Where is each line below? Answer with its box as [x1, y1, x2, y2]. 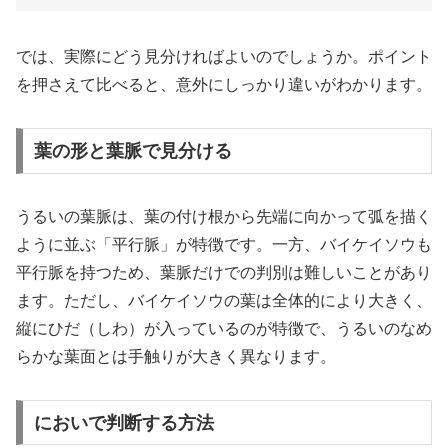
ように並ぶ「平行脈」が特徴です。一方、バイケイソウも [16, 236, 432, 253]
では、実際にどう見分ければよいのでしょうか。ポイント [16, 48, 432, 66]
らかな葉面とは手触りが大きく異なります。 [16, 348, 336, 365]
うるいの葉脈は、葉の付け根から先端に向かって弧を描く [16, 208, 432, 225]
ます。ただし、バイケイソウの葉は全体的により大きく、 [16, 292, 432, 309]
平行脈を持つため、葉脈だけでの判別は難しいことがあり [16, 264, 432, 281]
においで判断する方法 [33, 412, 214, 433]
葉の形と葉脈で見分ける [33, 141, 232, 162]
